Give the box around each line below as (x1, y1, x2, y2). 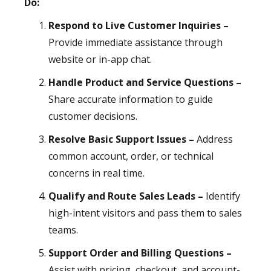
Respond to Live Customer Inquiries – (48, 19, 229, 32)
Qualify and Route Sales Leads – (48, 189, 203, 203)
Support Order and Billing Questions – (48, 246, 232, 260)
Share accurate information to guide (48, 93, 213, 106)
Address (194, 132, 233, 146)
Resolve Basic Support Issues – (48, 132, 194, 146)
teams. (48, 223, 78, 237)
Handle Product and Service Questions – (48, 76, 241, 89)
